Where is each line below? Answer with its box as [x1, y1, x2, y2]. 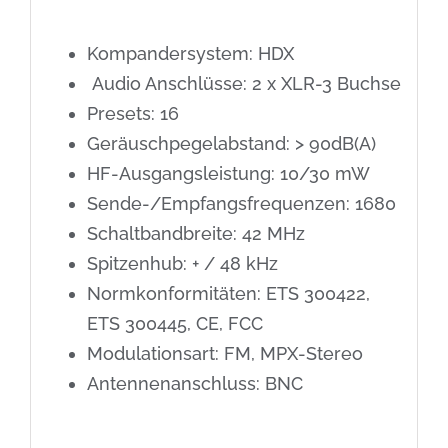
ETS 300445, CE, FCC [86, 312, 263, 334]
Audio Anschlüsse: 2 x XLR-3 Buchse [86, 72, 401, 94]
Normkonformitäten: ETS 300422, [86, 282, 370, 304]
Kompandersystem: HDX [86, 42, 294, 64]
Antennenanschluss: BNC [86, 372, 303, 394]
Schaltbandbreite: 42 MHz [86, 222, 305, 244]
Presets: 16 [86, 102, 179, 124]
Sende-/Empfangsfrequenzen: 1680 [86, 192, 396, 214]
